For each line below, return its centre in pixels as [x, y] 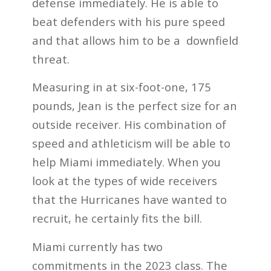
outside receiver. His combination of [129, 125]
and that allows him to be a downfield [135, 40]
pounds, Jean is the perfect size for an [134, 106]
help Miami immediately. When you [126, 162]
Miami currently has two [97, 246]
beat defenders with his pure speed [128, 21]
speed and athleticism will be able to [131, 143]
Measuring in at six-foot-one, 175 [121, 87]
